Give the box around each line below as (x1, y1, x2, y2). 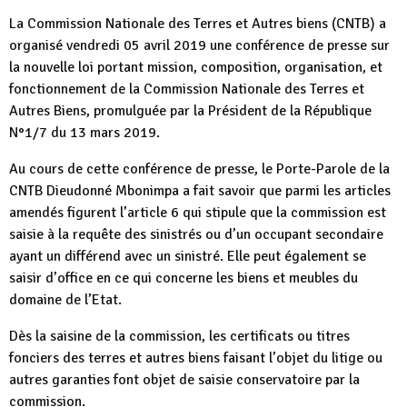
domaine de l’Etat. (9, 291, 122, 310)
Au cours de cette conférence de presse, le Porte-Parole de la (9, 160, 390, 179)
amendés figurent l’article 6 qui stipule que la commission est (9, 203, 386, 223)
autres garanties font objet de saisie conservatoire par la (9, 371, 360, 390)
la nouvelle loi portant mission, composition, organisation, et (9, 58, 382, 77)
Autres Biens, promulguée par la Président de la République (9, 102, 372, 121)
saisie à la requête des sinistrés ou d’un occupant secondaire (9, 225, 383, 244)
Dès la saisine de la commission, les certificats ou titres (9, 327, 350, 346)
